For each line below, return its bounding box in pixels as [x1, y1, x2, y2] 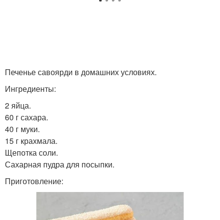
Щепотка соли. [5, 147, 58, 158]
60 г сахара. [5, 111, 48, 123]
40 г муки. [5, 123, 40, 135]
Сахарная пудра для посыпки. [5, 159, 114, 170]
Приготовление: [5, 175, 63, 187]
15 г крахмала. [5, 135, 57, 146]
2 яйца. [5, 100, 31, 111]
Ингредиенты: [5, 83, 56, 94]
